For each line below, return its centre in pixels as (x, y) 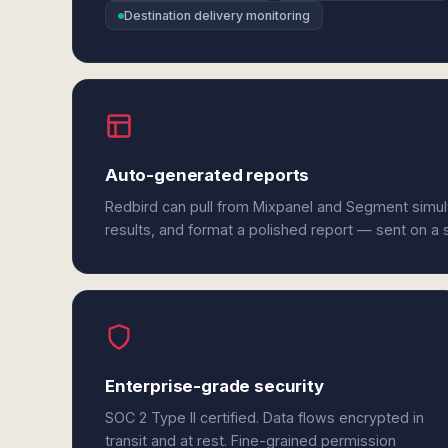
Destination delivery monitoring (217, 15)
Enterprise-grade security (214, 386)
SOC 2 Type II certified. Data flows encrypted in (264, 417)
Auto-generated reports (207, 175)
